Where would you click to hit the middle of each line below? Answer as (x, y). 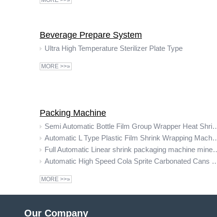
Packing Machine (73, 113)
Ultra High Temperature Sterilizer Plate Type (114, 48)
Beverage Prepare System (91, 35)
